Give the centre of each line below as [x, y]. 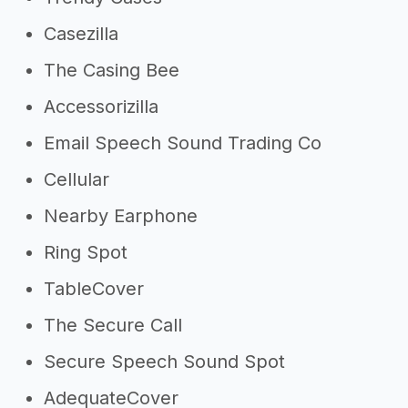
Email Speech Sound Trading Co [183, 143]
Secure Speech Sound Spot [164, 362]
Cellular [76, 179]
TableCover [94, 289]
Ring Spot [86, 252]
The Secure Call [113, 325]
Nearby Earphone [121, 216]
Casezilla [81, 34]
